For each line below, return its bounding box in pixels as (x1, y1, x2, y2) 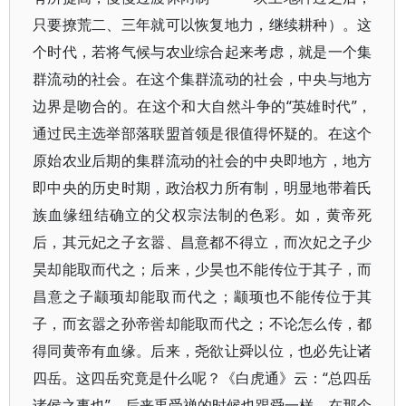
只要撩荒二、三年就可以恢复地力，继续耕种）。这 (33, 14, 372, 34)
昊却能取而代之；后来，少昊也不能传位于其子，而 (33, 259, 372, 279)
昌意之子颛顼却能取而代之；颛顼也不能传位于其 (33, 286, 372, 306)
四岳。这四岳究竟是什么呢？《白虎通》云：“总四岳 (33, 368, 372, 388)
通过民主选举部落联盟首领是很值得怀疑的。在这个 (33, 123, 372, 143)
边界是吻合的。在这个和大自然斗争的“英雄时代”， (33, 96, 372, 116)
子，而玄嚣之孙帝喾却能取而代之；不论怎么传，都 (33, 314, 372, 333)
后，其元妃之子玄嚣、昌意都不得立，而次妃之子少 (33, 232, 372, 252)
